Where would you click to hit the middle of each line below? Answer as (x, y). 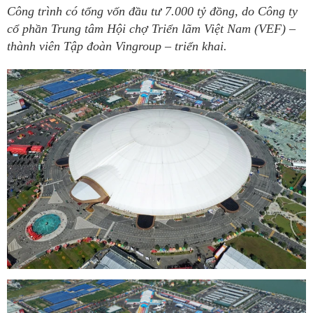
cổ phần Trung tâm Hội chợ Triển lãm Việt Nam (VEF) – (151, 29)
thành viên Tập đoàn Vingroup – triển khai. (117, 46)
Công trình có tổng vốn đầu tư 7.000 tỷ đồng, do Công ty (152, 11)
